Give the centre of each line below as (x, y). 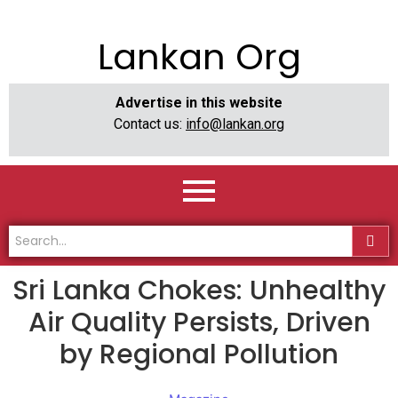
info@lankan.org (235, 124)
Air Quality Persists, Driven (199, 323)
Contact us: (150, 124)
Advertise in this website (199, 103)
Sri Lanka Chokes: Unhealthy (199, 291)
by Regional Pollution (199, 355)
